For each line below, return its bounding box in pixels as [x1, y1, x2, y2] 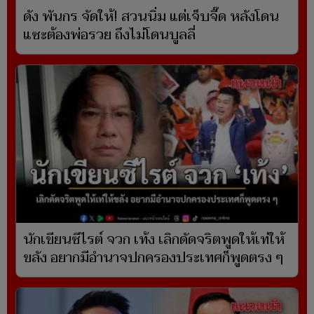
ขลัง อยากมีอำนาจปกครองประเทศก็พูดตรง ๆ [23, 246, 284, 271]
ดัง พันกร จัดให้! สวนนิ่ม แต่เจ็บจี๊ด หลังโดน [23, 4, 279, 29]
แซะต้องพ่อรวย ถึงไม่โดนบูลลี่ [23, 22, 196, 47]
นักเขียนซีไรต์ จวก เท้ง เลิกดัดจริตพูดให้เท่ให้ [23, 228, 285, 252]
